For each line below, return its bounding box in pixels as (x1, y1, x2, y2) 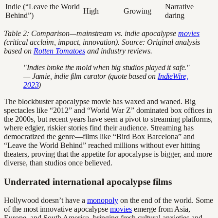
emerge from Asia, (132, 205, 190, 214)
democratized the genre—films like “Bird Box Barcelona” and (4, 132, 195, 141)
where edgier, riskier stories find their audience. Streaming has (4, 124, 194, 132)
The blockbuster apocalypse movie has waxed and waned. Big (4, 97, 196, 106)
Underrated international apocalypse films (4, 176, 172, 187)
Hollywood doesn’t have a (4, 196, 87, 205)
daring (165, 11, 184, 20)
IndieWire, (157, 72, 188, 81)
